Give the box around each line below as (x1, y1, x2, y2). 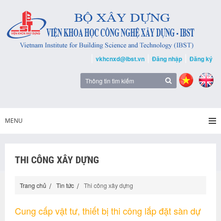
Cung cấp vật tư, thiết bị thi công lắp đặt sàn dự (15, 204, 201, 217)
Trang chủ (20, 181, 46, 189)
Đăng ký (189, 54, 213, 63)
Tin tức (56, 181, 74, 189)
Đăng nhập (152, 54, 182, 63)
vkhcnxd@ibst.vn (96, 54, 145, 63)
